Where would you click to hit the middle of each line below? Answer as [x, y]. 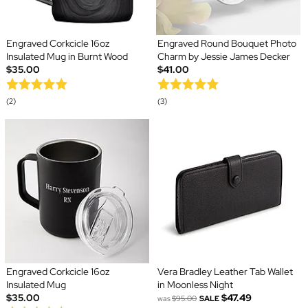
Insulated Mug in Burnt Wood [67, 57]
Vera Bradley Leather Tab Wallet [225, 272]
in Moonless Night [195, 285]
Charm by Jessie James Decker [224, 57]
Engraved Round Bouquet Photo [227, 44]
